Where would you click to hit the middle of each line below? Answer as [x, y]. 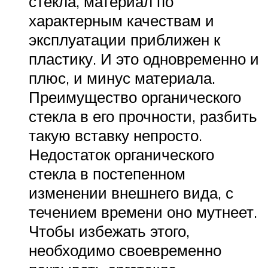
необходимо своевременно [125, 250]
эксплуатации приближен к [124, 40]
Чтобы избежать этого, [109, 231]
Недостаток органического [121, 155]
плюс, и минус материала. [122, 78]
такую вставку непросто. [115, 135]
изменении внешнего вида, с [131, 193]
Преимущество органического [135, 97]
